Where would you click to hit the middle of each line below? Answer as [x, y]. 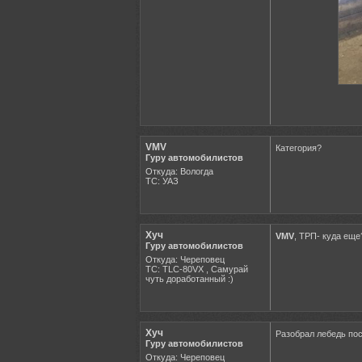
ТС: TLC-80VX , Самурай [197, 269]
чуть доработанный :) [189, 278]
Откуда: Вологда [179, 171]
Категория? [299, 147]
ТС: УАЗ [162, 181]
